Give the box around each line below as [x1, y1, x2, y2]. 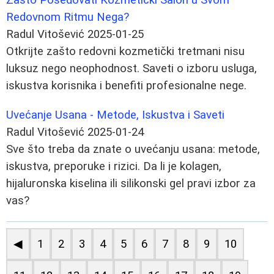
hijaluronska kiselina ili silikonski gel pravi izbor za [6, 176, 256, 190]
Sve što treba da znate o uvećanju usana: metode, [6, 142, 260, 156]
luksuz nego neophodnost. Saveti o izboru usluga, [6, 61, 257, 75]
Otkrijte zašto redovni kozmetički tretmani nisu [6, 44, 245, 58]
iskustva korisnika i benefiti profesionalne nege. [6, 78, 246, 92]
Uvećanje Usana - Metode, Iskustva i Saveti [6, 108, 224, 122]
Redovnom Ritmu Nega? [6, 10, 129, 24]
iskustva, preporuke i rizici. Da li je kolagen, [6, 159, 221, 173]
